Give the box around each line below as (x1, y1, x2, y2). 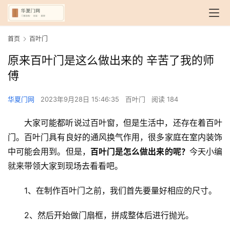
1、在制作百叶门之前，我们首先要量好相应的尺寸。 (24, 185, 217, 196)
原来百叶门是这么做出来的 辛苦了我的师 (8, 53, 214, 67)
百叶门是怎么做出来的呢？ (90, 146, 189, 157)
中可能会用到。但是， (8, 146, 90, 157)
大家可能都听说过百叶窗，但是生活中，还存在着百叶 (24, 118, 222, 128)
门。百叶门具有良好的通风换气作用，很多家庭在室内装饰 (8, 132, 222, 143)
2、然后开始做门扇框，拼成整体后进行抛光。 (24, 210, 194, 221)
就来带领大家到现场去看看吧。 (8, 161, 123, 171)
